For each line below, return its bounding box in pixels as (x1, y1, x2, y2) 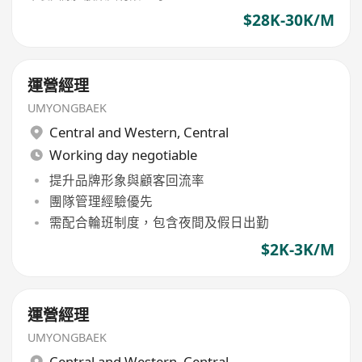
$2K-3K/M (260, 239, 335, 261)
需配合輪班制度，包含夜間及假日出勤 (48, 213, 269, 232)
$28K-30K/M (242, 10, 335, 32)
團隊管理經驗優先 (48, 192, 153, 210)
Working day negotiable (48, 145, 197, 165)
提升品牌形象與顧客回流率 (48, 170, 204, 189)
